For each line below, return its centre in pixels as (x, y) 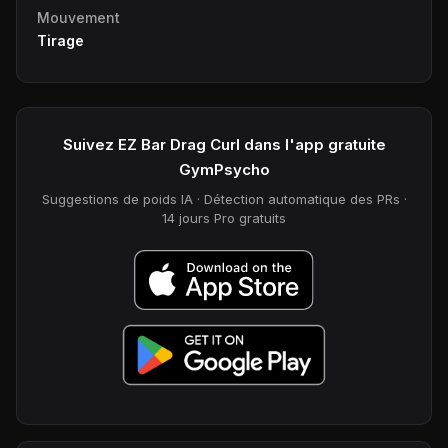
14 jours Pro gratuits (224, 217)
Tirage (60, 40)
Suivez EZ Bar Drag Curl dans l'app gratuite (224, 144)
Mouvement (78, 17)
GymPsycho (224, 169)
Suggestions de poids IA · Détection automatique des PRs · (224, 198)
